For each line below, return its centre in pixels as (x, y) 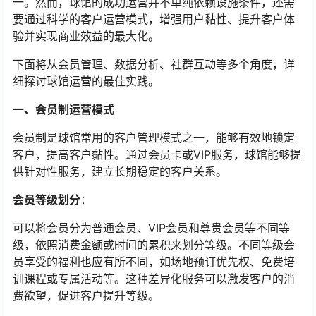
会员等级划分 (47, 200)
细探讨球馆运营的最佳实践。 (86, 81)
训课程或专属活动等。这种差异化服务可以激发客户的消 (154, 279)
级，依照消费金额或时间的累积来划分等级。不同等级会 (154, 245)
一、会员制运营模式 (63, 110)
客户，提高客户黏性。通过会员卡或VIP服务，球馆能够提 (157, 155)
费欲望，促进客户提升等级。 (86, 296)
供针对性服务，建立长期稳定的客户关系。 (120, 172)
